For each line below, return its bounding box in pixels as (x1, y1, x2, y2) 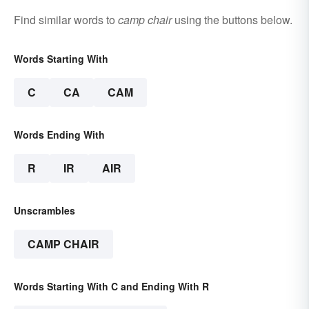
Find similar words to (14, 11, 118, 28)
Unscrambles (14, 203, 75, 217)
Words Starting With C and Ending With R (14, 279, 209, 293)
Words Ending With (14, 127, 105, 141)
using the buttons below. (172, 11, 292, 28)
